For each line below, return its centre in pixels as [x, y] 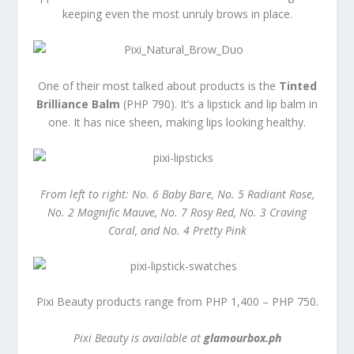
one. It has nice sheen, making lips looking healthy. [177, 122]
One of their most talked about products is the [156, 85]
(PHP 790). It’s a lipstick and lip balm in [220, 104]
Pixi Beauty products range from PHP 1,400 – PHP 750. [177, 302]
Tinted [296, 85]
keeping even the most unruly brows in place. [177, 14]
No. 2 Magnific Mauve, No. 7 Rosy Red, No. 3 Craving [177, 212]
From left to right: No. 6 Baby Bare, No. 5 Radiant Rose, [177, 194]
